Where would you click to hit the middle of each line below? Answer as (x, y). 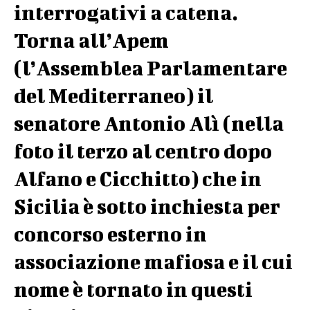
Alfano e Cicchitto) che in (138, 179)
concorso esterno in (110, 234)
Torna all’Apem (91, 40)
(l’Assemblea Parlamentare (151, 68)
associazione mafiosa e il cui (153, 262)
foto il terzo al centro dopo (143, 151)
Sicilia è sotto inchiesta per (147, 206)
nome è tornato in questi (133, 289)
